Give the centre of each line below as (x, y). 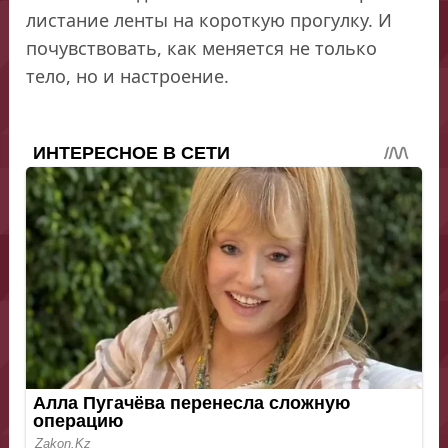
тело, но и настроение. (128, 75)
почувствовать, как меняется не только (202, 47)
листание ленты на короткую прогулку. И (209, 19)
